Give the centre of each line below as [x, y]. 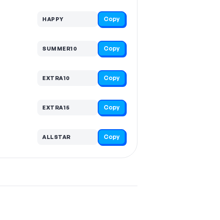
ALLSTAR [56, 137]
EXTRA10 [56, 78]
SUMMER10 [60, 48]
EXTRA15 [56, 107]
